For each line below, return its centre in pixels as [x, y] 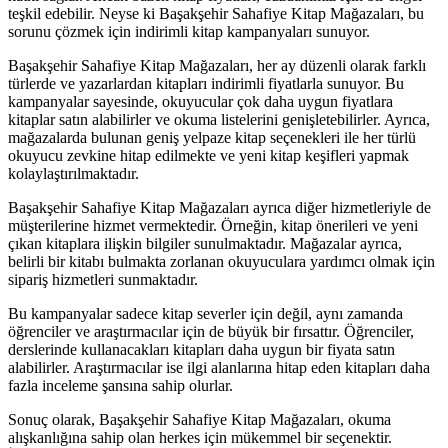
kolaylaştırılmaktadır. [73, 173]
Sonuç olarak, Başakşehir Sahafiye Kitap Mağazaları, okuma [199, 419]
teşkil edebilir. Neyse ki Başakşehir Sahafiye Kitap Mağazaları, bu [216, 13]
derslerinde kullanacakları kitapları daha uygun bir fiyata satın [201, 349]
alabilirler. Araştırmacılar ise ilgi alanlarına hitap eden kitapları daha [219, 367]
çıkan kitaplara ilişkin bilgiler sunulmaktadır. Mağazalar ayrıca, [205, 243]
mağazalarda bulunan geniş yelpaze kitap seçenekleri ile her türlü [212, 137]
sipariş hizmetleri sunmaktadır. [103, 279]
